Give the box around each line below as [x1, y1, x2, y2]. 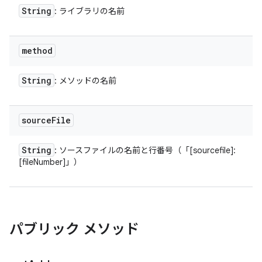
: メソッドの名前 [54, 75, 116, 86]
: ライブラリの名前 [54, 6, 125, 16]
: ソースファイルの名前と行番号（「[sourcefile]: [54, 145, 236, 156]
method [22, 45, 53, 56]
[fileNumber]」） [19, 157, 82, 167]
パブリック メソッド [9, 220, 139, 238]
